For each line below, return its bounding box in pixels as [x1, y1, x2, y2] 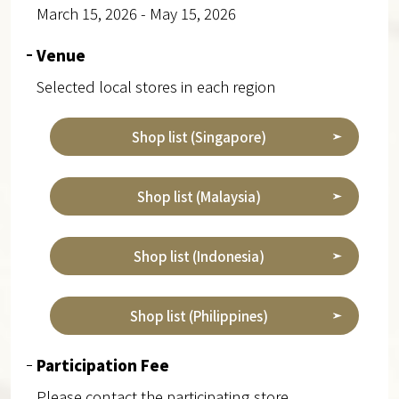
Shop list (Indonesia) [134, 246, 265, 265]
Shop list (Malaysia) [137, 187, 262, 207]
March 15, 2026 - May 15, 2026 [36, 2, 236, 24]
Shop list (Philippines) [130, 305, 269, 325]
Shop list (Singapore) [132, 127, 267, 147]
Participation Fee [36, 354, 169, 377]
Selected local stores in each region [36, 75, 276, 97]
